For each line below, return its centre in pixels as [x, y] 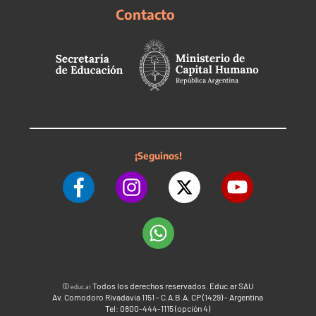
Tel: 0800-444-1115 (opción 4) [158, 308]
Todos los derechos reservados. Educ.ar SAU [172, 286]
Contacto [145, 14]
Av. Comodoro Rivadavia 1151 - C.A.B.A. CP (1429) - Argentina [158, 297]
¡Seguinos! [158, 156]
